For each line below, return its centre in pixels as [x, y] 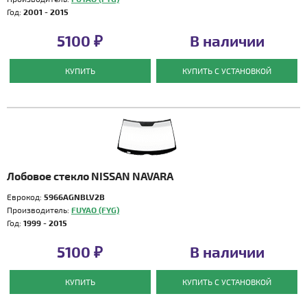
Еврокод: [25, 197]
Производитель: [39, 210]
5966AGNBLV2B [74, 197]
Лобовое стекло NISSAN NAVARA [90, 176]
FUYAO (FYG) [95, 210]
